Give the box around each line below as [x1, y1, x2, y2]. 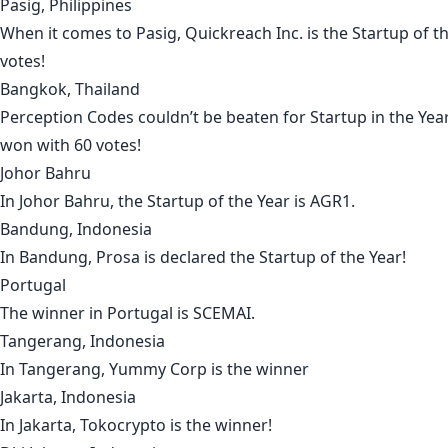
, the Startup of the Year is [110, 190, 310, 213]
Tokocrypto [80, 414, 166, 437]
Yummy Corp [109, 358, 207, 381]
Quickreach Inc [185, 22, 299, 45]
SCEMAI [193, 302, 251, 325]
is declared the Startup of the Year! [140, 246, 406, 269]
